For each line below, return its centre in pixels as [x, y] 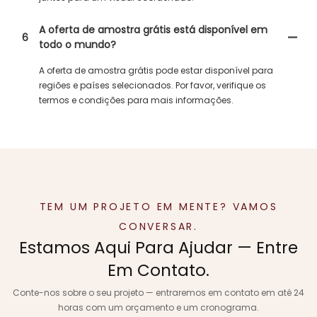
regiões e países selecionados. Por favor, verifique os [152, 85]
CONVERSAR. [158, 227]
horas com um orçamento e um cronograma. [158, 307]
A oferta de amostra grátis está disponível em [153, 30]
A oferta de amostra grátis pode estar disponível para [156, 70]
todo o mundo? [77, 45]
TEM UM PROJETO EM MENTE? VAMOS [158, 207]
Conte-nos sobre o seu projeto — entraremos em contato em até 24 [158, 292]
